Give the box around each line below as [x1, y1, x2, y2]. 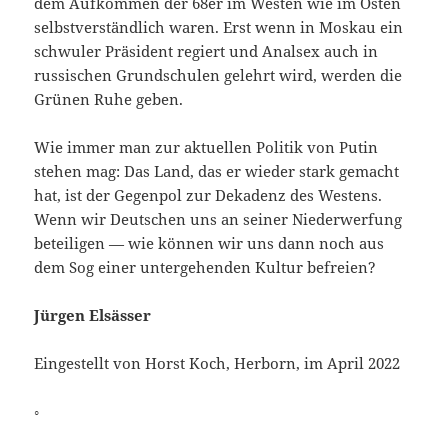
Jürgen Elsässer [34, 305, 152, 326]
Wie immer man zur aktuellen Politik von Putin [34, 137, 379, 158]
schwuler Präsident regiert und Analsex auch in [34, 41, 379, 62]
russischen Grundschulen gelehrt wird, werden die [34, 65, 403, 86]
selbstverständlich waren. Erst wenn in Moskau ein [34, 17, 404, 38]
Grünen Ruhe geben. [34, 89, 184, 110]
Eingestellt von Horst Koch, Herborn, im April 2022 [34, 353, 401, 374]
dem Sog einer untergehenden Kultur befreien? [34, 257, 377, 278]
